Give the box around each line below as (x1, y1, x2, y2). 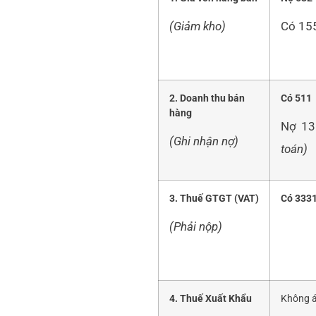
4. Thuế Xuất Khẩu (169, 293, 252, 305)
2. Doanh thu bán (169, 92, 245, 105)
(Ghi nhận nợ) (169, 133, 238, 148)
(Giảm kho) (169, 18, 226, 33)
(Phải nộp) (169, 219, 222, 233)
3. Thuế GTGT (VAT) (169, 193, 259, 205)
